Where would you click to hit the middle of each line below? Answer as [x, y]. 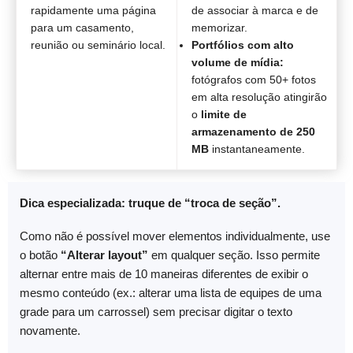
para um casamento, [82, 27]
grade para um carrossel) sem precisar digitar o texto [156, 312]
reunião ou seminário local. [98, 45]
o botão [40, 255]
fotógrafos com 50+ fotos [254, 79]
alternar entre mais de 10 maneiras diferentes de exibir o [164, 274]
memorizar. [219, 27]
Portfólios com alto [243, 45]
